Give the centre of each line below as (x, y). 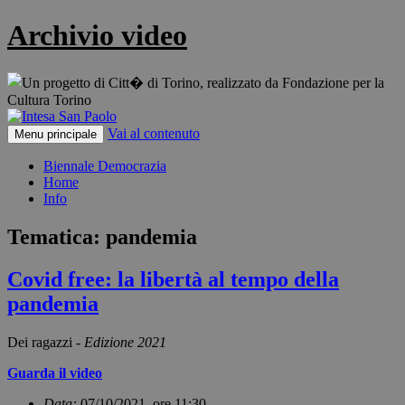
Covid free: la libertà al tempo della (173, 279)
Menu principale (56, 134)
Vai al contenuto (154, 133)
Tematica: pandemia (102, 236)
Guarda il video (55, 372)
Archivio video (97, 36)
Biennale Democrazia (105, 165)
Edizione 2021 (125, 342)
